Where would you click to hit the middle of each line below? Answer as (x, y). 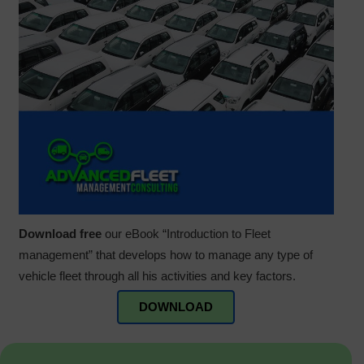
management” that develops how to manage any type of (165, 254)
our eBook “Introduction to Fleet (186, 233)
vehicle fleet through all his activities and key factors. (157, 275)
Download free (60, 233)
